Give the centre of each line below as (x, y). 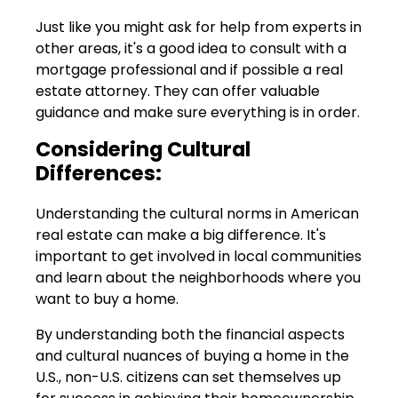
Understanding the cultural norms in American (197, 213)
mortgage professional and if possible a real (189, 70)
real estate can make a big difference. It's (181, 235)
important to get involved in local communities (199, 256)
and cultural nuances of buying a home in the (192, 355)
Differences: (99, 174)
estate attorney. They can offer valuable (178, 92)
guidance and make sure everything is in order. (198, 113)
